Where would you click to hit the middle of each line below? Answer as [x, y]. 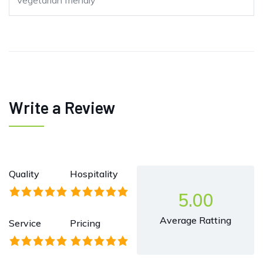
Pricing [85, 223]
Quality [24, 174]
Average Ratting [195, 220]
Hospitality [94, 174]
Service [25, 223]
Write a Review [62, 108]
